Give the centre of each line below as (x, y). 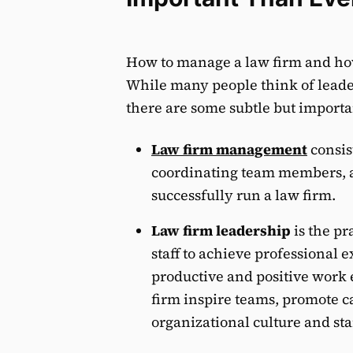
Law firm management (229, 150)
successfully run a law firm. (243, 195)
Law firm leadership (221, 231)
